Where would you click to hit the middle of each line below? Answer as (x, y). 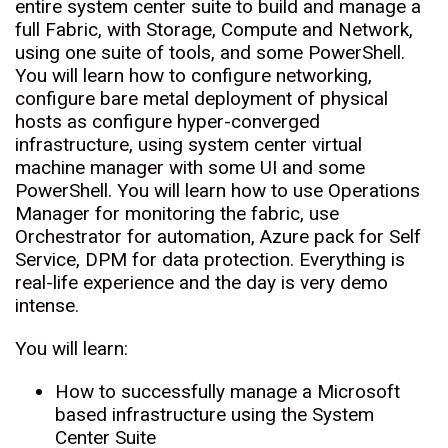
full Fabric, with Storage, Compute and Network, (214, 29)
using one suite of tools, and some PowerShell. (210, 52)
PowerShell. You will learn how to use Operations (217, 190)
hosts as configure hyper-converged (167, 121)
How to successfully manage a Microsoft (227, 391)
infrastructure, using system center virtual (188, 144)
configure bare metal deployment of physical (201, 98)
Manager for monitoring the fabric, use (177, 213)
